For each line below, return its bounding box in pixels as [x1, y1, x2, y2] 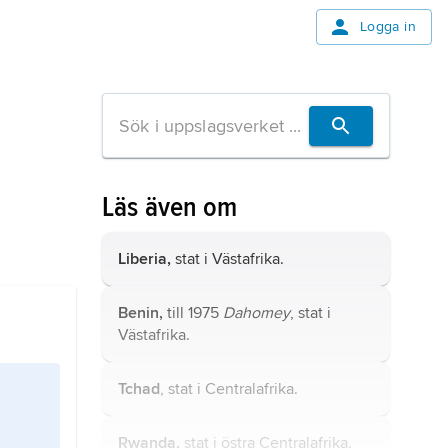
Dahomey [223, 303, 290, 323]
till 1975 [163, 303, 223, 323]
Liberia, [118, 249, 171, 269]
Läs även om [102, 190, 238, 224]
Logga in [359, 18, 416, 35]
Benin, [118, 303, 163, 323]
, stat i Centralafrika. [160, 379, 298, 399]
